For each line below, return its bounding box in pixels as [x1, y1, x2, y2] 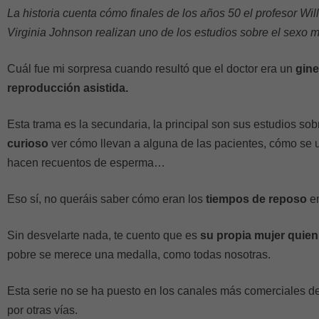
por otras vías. [7, 304, 78, 316]
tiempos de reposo [206, 193, 307, 205]
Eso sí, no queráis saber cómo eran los [7, 193, 206, 205]
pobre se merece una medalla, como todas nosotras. [7, 249, 271, 261]
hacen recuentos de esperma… [7, 157, 165, 169]
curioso [7, 137, 48, 150]
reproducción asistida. [7, 82, 128, 94]
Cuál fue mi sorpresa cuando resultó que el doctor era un [7, 63, 296, 75]
